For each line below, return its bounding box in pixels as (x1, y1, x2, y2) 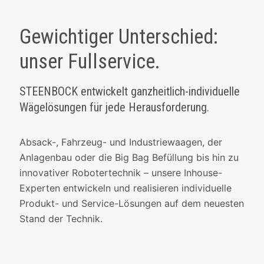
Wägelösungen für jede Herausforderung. (19, 100, 209, 114)
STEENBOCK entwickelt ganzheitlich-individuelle (19, 84, 240, 98)
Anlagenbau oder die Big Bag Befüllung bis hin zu (19, 151, 239, 163)
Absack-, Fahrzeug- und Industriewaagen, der (19, 136, 222, 148)
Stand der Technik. (19, 213, 103, 225)
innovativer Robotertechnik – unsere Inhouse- (19, 167, 222, 179)
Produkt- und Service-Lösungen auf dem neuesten (19, 197, 244, 209)
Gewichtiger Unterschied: (19, 25, 218, 49)
